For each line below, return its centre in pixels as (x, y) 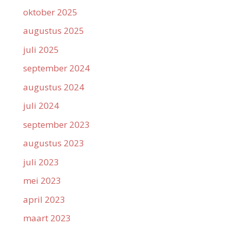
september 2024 (56, 68)
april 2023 (44, 199)
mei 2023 (42, 181)
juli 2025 (41, 49)
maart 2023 (47, 218)
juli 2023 (41, 162)
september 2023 (56, 124)
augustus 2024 (53, 87)
